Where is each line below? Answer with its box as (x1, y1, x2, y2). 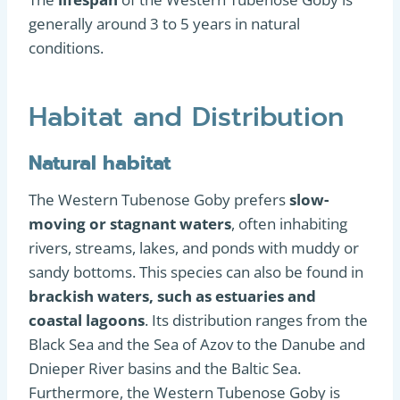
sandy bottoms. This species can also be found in (29, 261, 363, 282)
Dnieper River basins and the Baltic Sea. (29, 357, 301, 379)
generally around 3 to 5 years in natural (29, 12, 300, 34)
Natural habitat (29, 147, 171, 178)
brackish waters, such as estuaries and (29, 285, 316, 306)
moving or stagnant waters (29, 212, 231, 234)
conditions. (29, 37, 104, 58)
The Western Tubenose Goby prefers (29, 188, 289, 210)
